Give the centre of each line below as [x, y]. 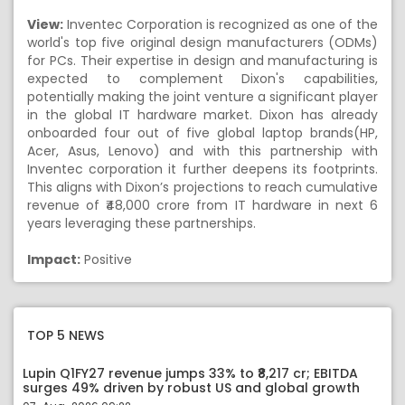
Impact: [54, 259]
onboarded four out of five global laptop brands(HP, [202, 133]
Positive [106, 259]
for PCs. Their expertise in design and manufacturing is [202, 61]
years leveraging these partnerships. [141, 223]
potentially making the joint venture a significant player [202, 97]
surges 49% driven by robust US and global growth [191, 388]
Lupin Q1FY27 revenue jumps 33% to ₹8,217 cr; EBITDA [190, 373]
